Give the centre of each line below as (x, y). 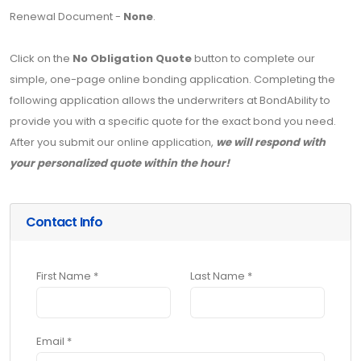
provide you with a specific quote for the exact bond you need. (173, 122)
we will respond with (271, 143)
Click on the (41, 59)
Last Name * (221, 276)
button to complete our (253, 59)
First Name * (67, 276)
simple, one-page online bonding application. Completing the (172, 80)
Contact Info (66, 222)
